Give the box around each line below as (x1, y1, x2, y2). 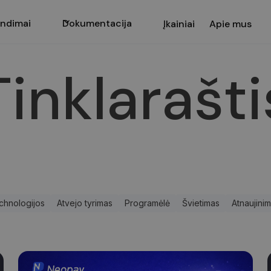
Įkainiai (163, 17, 195, 30)
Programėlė (125, 197, 171, 208)
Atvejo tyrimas (57, 197, 113, 208)
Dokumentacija (62, 16, 132, 30)
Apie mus (209, 17, 252, 30)
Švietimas (182, 197, 220, 208)
